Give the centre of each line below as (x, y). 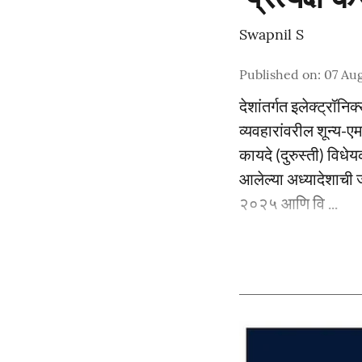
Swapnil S (271, 35)
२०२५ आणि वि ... (288, 203)
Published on (278, 75)
